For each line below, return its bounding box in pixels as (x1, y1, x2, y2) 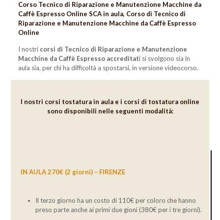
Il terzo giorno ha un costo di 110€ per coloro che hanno (35, 196, 196, 204)
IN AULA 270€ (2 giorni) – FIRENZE (20, 167, 125, 176)
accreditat (106, 54, 139, 62)
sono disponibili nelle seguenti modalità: (47, 107, 173, 115)
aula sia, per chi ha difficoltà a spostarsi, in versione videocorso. (18, 63, 198, 72)
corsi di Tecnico (39, 45, 89, 53)
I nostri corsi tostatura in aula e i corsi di (21, 97, 148, 106)
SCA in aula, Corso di (88, 9, 154, 18)
